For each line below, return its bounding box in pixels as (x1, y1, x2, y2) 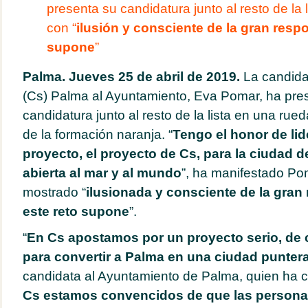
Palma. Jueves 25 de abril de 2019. (22, 69, 243, 84)
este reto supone (22, 204, 129, 219)
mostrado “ (22, 185, 86, 199)
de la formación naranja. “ (22, 127, 173, 142)
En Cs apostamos (26, 230, 139, 245)
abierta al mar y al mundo (22, 166, 181, 180)
